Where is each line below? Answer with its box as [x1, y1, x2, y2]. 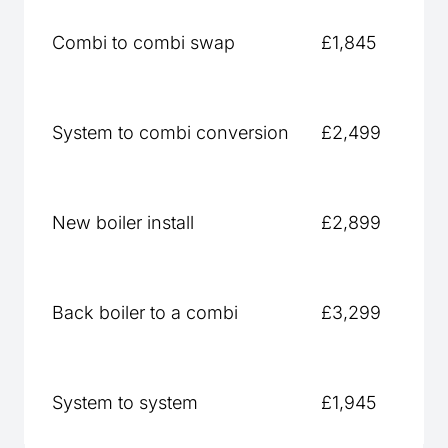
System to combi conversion [52, 122, 289, 144]
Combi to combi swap [52, 32, 235, 54]
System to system [52, 392, 198, 414]
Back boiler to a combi [52, 302, 238, 324]
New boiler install [52, 212, 194, 234]
